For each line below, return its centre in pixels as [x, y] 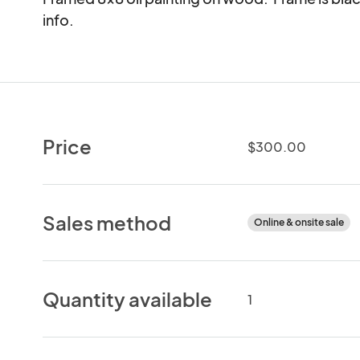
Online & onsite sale [299, 222]
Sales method [107, 222]
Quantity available [128, 299]
